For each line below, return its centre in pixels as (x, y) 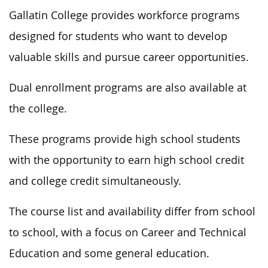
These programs (51, 139)
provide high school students (167, 139)
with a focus (92, 232)
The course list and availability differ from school (132, 211)
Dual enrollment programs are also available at (128, 87)
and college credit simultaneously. (95, 181)
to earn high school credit (178, 160)
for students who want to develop (141, 36)
